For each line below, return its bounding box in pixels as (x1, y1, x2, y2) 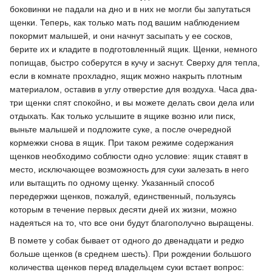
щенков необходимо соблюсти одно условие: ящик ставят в (10, 151, 248, 161)
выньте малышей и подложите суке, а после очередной (10, 124, 231, 135)
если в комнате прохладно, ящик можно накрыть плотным (10, 71, 242, 81)
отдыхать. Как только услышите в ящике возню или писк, (10, 111, 236, 121)
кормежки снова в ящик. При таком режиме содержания (10, 138, 234, 148)
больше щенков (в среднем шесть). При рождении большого (10, 249, 251, 259)
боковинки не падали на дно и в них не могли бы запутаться (10, 4, 251, 15)
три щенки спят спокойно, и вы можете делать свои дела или (10, 98, 254, 108)
